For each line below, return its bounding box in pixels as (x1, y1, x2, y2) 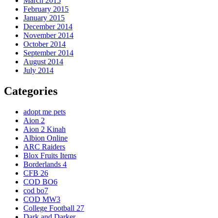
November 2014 (23, 31, 73, 39)
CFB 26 (23, 168, 48, 177)
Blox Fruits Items (23, 151, 76, 160)
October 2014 (23, 39, 66, 48)
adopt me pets (23, 107, 66, 116)
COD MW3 (23, 195, 60, 203)
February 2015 (23, 4, 69, 13)
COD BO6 (23, 177, 57, 186)
